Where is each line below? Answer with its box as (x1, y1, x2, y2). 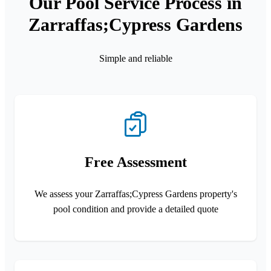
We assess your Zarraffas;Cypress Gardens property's (34, 188, 237, 199)
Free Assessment (84, 154, 187, 170)
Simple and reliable (99, 53, 172, 64)
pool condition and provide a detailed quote (53, 203, 218, 214)
